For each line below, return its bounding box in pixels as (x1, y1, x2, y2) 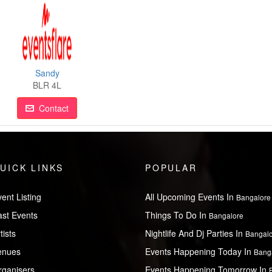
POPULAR (145, 161, 197, 174)
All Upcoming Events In (145, 190, 236, 203)
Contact (34, 101, 69, 114)
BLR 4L (33, 78, 62, 91)
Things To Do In (145, 208, 209, 221)
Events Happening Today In (145, 245, 254, 257)
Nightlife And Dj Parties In (145, 226, 245, 239)
